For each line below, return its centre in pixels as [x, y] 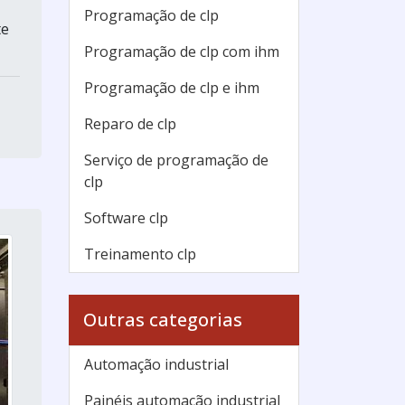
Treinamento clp [140, 254]
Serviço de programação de [176, 160]
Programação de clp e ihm [172, 88]
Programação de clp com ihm [182, 52]
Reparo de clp [130, 124]
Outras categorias [163, 320]
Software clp [126, 218]
